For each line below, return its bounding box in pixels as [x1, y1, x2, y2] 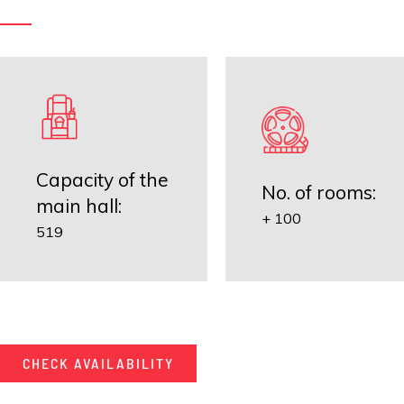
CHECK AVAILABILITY [23, 353, 174, 372]
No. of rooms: [261, 180, 376, 205]
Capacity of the [36, 167, 169, 191]
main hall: [36, 193, 122, 217]
